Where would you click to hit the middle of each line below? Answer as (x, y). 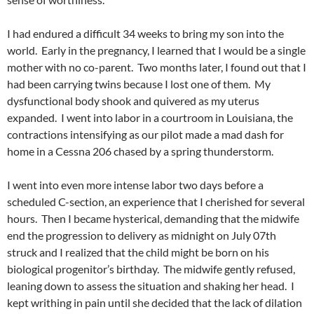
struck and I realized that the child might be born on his (138, 252)
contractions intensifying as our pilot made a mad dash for (145, 135)
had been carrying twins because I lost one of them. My (139, 84)
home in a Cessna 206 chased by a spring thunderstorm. (141, 151)
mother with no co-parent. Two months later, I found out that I (157, 67)
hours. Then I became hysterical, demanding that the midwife (153, 219)
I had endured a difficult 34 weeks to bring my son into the (145, 34)
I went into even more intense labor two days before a (135, 185)
